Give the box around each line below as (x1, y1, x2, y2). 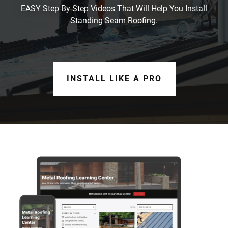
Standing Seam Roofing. (70, 15, 158, 25)
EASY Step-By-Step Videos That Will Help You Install (21, 3, 207, 13)
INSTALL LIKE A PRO (66, 73, 162, 83)
